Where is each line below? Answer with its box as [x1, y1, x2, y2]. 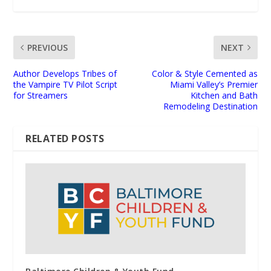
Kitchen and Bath [190, 90, 258, 102]
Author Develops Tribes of [13, 68, 117, 80]
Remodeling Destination [163, 100, 258, 113]
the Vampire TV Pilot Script [13, 79, 118, 91]
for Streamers [13, 90, 68, 102]
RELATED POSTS [25, 132, 105, 146]
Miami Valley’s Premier [169, 79, 258, 91]
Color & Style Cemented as [151, 68, 258, 80]
